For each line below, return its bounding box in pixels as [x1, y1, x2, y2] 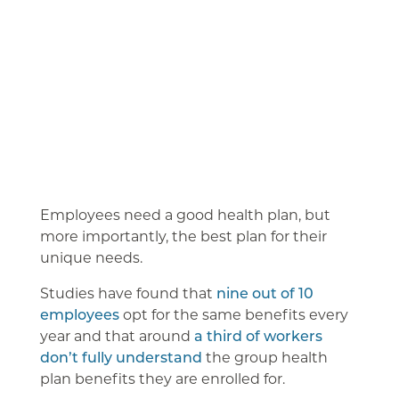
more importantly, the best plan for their [39, 225, 327, 245]
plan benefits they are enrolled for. [39, 368, 285, 387]
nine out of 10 [216, 282, 313, 302]
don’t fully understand [39, 346, 202, 366]
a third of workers [193, 325, 322, 345]
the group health [201, 346, 328, 366]
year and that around [39, 325, 194, 345]
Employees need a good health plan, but [39, 204, 330, 224]
